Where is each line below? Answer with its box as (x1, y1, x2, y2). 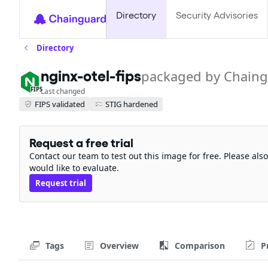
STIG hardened (105, 98, 158, 109)
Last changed (41, 86, 85, 96)
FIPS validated (35, 98, 85, 109)
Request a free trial (29, 136, 133, 150)
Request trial (35, 178, 86, 188)
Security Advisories (176, 10, 258, 21)
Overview (100, 239, 139, 251)
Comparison (175, 239, 225, 251)
